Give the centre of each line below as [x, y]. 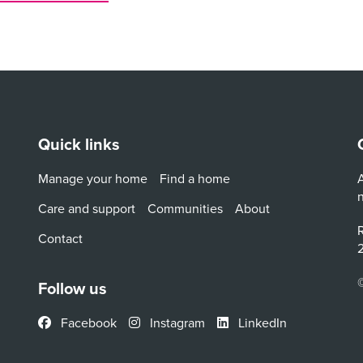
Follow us [73, 288]
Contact [61, 238]
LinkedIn [261, 322]
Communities [186, 208]
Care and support [87, 208]
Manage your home [93, 178]
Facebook [88, 322]
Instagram [176, 322]
